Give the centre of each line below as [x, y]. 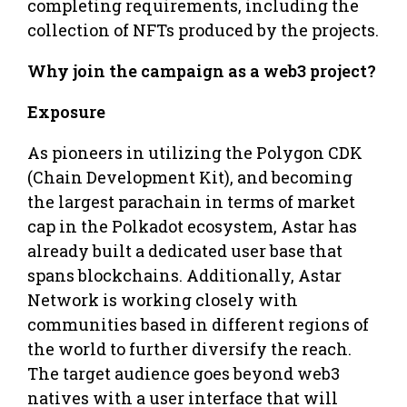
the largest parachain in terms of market [191, 201]
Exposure [68, 111]
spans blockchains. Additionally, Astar [184, 275]
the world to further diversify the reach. [189, 348]
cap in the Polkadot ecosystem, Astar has [192, 226]
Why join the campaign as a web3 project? [202, 70]
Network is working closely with [163, 299]
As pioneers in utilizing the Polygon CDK [195, 152]
